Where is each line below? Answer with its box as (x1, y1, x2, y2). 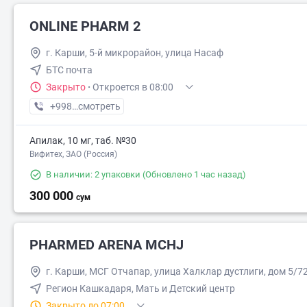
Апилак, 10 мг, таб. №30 (29, 135, 136, 146)
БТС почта (46, 64, 93, 75)
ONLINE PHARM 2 (29, 18, 140, 34)
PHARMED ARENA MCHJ (29, 236, 184, 253)
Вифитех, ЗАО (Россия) (29, 149, 117, 159)
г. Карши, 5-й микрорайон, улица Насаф (46, 47, 223, 58)
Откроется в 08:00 (93, 82, 173, 93)
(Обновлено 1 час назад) (140, 169, 246, 180)
